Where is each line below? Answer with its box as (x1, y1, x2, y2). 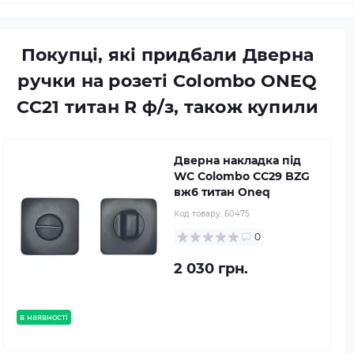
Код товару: (174, 209, 224, 219)
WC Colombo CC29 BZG (174, 169, 310, 183)
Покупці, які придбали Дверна (21, 44, 314, 66)
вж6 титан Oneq (174, 185, 270, 199)
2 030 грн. (174, 260, 248, 277)
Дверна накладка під (174, 153, 301, 168)
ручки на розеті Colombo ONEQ (17, 70, 318, 92)
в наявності (20, 312, 68, 322)
